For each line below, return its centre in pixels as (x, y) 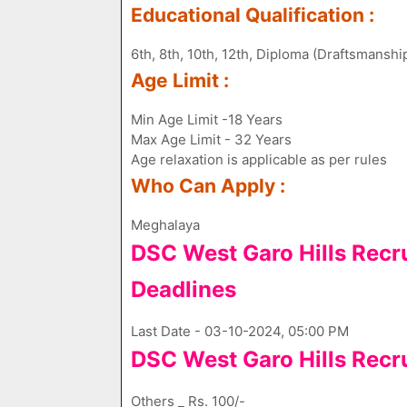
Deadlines (184, 289)
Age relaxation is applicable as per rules (259, 159)
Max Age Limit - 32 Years (211, 139)
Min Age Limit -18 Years (207, 119)
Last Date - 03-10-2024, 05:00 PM (240, 331)
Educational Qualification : (253, 15)
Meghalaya (165, 225)
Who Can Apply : (208, 186)
